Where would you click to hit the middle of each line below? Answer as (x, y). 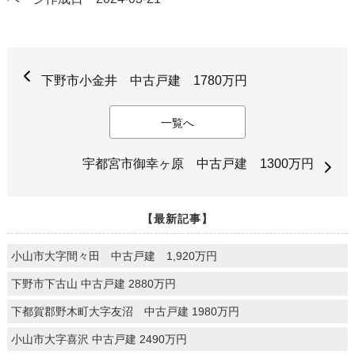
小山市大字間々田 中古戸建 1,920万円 (114, 256)
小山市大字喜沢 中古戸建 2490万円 (99, 339)
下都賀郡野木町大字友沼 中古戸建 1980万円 (125, 311)
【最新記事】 (177, 218)
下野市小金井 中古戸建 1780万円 (144, 80)
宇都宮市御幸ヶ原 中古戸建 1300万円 (198, 163)
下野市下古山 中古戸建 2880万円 (93, 283)
